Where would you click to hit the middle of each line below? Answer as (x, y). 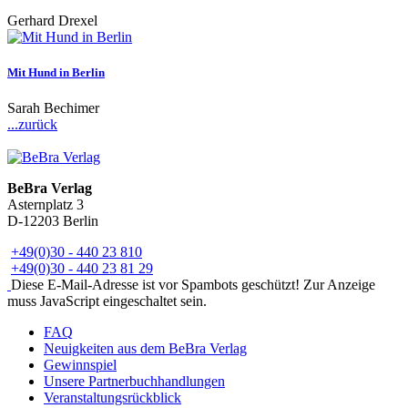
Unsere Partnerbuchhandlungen (134, 382)
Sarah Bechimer (53, 108)
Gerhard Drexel (52, 21)
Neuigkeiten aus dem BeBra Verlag (145, 349)
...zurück (32, 125)
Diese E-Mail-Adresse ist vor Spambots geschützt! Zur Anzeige (193, 285)
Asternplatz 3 (46, 205)
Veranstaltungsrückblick (112, 398)
